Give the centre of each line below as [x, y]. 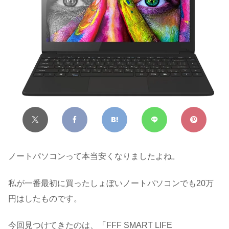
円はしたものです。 [45, 198]
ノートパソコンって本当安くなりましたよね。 [94, 156]
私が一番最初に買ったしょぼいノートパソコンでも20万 [111, 183]
